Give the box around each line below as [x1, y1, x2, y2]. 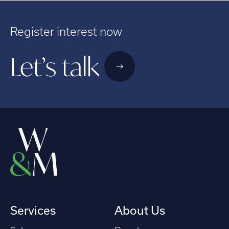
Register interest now [10, 25, 122, 38]
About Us [114, 203, 165, 217]
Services [10, 203, 56, 217]
